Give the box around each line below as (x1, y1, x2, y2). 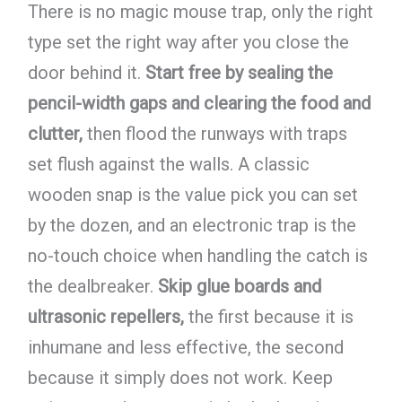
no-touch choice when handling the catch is (27, 244, 368, 267)
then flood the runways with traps (82, 122, 347, 144)
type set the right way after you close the (27, 31, 349, 53)
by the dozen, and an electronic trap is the (27, 214, 356, 236)
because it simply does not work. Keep (27, 366, 333, 389)
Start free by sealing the (144, 61, 333, 83)
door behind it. (27, 61, 145, 83)
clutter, (27, 122, 83, 144)
